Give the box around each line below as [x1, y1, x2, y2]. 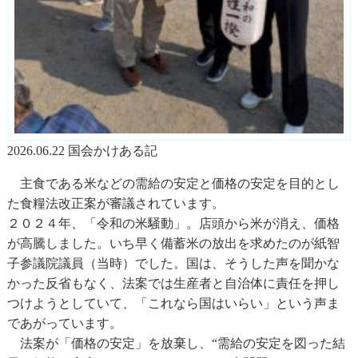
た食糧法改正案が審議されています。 [6, 196, 225, 209]
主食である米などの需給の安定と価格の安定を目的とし [6, 176, 340, 189]
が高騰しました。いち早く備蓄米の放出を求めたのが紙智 [6, 236, 340, 249]
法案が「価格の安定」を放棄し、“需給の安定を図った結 [6, 336, 345, 349]
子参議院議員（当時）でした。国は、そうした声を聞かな [6, 256, 340, 269]
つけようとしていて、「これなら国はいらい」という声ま [6, 296, 340, 309]
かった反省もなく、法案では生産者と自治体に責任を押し [6, 276, 340, 289]
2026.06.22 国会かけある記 [6, 143, 157, 157]
